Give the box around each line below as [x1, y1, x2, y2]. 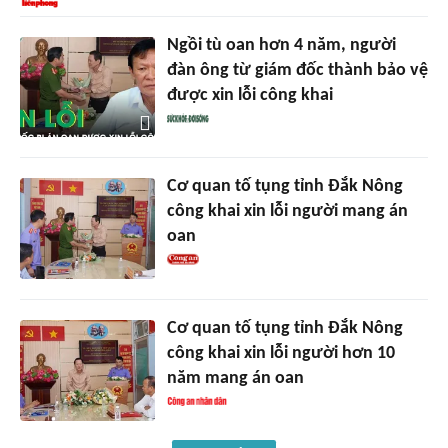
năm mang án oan [166, 369, 304, 389]
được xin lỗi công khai [166, 85, 333, 105]
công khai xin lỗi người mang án [166, 202, 408, 222]
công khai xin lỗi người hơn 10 [166, 344, 395, 364]
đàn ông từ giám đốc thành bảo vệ [166, 60, 428, 80]
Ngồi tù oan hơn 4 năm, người [166, 35, 396, 55]
